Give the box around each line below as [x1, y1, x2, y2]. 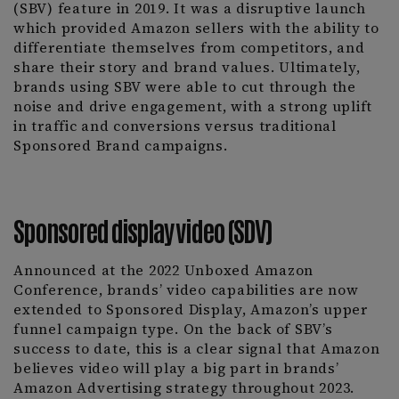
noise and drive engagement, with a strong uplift [13, 97, 372, 116]
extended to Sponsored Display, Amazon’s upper [13, 300, 368, 319]
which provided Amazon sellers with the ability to [13, 19, 379, 37]
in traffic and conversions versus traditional [13, 117, 337, 135]
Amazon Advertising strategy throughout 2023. [13, 379, 354, 397]
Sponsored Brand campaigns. [13, 136, 228, 155]
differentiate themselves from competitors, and [13, 38, 365, 57]
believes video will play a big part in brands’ [13, 359, 339, 378]
